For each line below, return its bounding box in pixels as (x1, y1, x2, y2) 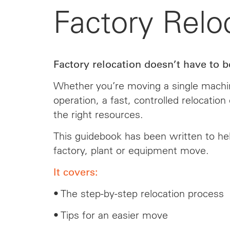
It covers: (53, 166, 98, 178)
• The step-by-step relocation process (53, 187, 224, 200)
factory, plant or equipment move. (53, 144, 209, 157)
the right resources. (53, 108, 143, 121)
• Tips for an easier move (53, 208, 168, 221)
